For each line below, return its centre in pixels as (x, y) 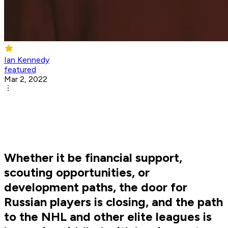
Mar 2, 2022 (26, 79)
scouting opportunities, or (77, 173)
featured (20, 70)
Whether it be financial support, (93, 158)
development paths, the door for (96, 187)
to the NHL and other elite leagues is (108, 217)
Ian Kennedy (27, 60)
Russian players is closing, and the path (113, 202)
